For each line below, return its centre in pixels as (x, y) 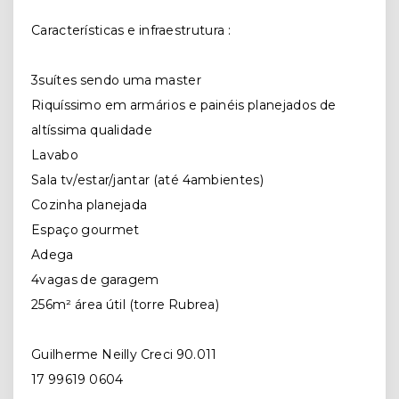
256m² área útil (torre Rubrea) (125, 305)
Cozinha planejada (91, 205)
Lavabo (57, 155)
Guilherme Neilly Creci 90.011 (124, 355)
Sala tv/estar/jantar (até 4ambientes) (147, 180)
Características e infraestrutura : (131, 31)
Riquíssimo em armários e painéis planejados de (184, 106)
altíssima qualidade (95, 130)
